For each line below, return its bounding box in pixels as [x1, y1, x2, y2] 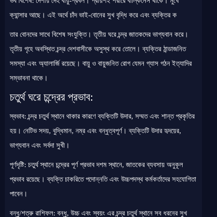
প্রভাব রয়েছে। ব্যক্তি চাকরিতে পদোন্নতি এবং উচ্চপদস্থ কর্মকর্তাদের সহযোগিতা [10, 175, 196, 183]
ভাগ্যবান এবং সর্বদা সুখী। [10, 141, 70, 149]
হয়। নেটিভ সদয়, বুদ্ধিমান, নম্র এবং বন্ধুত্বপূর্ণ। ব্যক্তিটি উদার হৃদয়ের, [10, 127, 181, 135]
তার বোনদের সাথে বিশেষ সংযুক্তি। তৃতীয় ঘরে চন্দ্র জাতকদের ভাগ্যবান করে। [10, 31, 188, 38]
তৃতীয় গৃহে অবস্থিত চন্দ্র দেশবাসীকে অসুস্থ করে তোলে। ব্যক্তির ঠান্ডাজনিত [10, 45, 186, 53]
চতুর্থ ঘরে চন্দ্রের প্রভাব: [10, 91, 93, 103]
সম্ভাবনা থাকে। [10, 74, 48, 82]
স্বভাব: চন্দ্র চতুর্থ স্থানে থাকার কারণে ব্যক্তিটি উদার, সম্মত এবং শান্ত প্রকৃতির [10, 112, 195, 120]
